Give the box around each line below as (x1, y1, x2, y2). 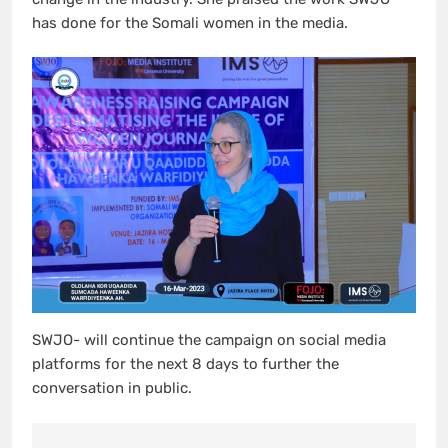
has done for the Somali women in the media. (32, 13, 348, 32)
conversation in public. (32, 379, 192, 398)
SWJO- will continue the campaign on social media (32, 331, 386, 350)
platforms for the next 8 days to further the (32, 355, 339, 374)
